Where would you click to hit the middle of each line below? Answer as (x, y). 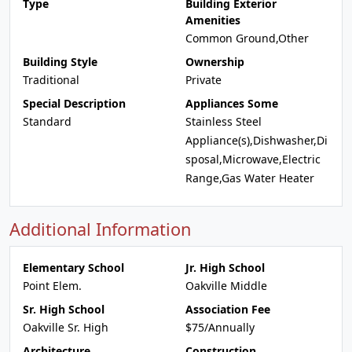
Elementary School (73, 268)
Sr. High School (64, 309)
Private (203, 80)
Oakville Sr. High (66, 327)
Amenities (213, 20)
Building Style (60, 62)
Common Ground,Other (247, 38)
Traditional (51, 80)
